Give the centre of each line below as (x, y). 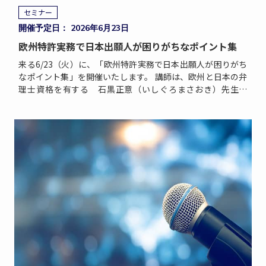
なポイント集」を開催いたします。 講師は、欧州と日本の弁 (133, 77)
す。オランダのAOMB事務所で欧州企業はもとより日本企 (133, 102)
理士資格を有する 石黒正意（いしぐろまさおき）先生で (133, 89)
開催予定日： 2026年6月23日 (74, 28)
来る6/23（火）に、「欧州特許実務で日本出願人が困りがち (133, 64)
